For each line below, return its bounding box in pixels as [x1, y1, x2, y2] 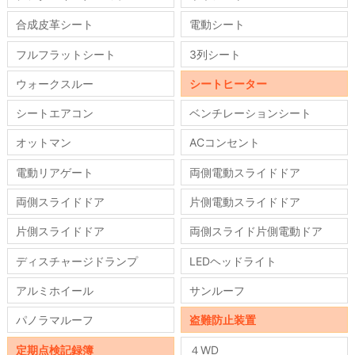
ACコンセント [189, 136, 261, 150]
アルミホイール [15, 283, 94, 297]
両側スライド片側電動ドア [189, 224, 323, 239]
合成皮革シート [15, 17, 94, 32]
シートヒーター [189, 76, 268, 90]
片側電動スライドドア [189, 195, 301, 209]
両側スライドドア [15, 195, 105, 209]
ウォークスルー [15, 76, 94, 90]
